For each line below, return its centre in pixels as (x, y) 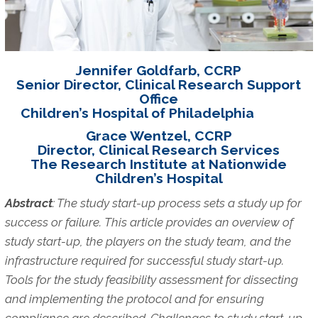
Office (159, 98)
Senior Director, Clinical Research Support (159, 84)
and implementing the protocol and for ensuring (134, 298)
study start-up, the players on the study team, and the (148, 241)
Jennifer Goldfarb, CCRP (159, 70)
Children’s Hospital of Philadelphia (159, 113)
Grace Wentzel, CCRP (159, 135)
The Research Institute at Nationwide (159, 164)
